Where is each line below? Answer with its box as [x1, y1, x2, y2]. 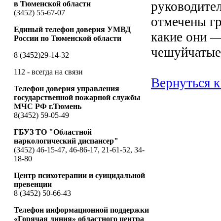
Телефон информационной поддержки [14, 205, 149, 214]
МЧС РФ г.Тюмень [14, 102, 81, 110]
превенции [14, 180, 52, 188]
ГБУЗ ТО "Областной [14, 127, 92, 136]
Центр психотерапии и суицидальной [14, 171, 145, 180]
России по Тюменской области [14, 34, 121, 42]
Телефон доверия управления [14, 84, 119, 93]
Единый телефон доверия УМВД [14, 25, 131, 34]
